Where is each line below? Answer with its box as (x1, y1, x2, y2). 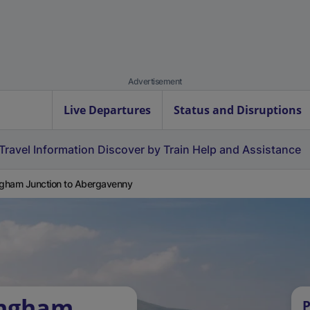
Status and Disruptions (174, 102, 302, 118)
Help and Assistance (192, 143, 301, 156)
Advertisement (128, 76, 182, 86)
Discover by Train (98, 143, 190, 156)
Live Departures (64, 102, 151, 118)
